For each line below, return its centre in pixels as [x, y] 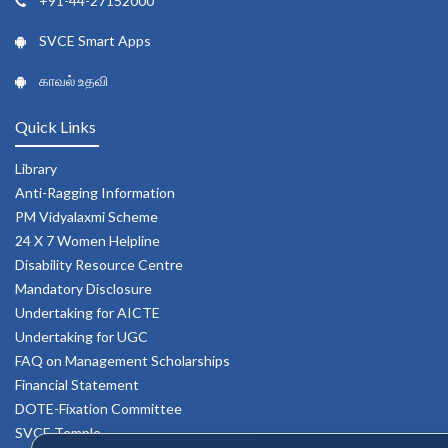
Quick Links [55, 127]
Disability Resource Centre [99, 265]
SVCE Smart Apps [95, 41]
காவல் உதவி [73, 81]
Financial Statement [77, 385]
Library [36, 169]
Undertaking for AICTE [87, 313]
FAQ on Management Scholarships [122, 361]
